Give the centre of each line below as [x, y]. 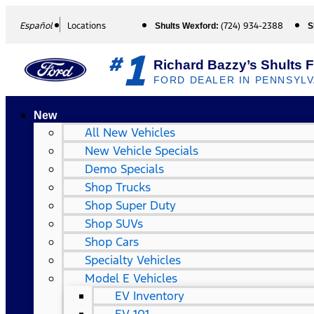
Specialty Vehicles [133, 260]
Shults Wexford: [188, 26]
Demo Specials [124, 169]
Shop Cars [112, 242]
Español [36, 26]
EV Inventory [150, 296]
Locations [87, 26]
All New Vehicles [130, 132]
